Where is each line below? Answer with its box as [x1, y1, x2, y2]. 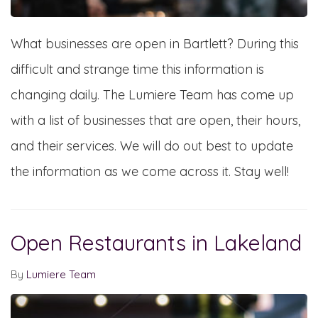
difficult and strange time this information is [11, 60, 264, 77]
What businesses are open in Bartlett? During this [11, 35, 299, 52]
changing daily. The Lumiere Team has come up [11, 86, 294, 103]
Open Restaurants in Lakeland [11, 229, 302, 256]
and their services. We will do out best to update [11, 137, 293, 154]
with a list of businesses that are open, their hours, [11, 111, 300, 128]
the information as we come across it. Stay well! [11, 163, 289, 180]
